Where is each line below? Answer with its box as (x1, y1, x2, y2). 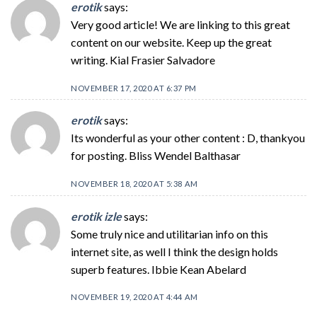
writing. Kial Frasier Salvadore (71, 52, 215, 67)
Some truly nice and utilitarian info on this (71, 226, 268, 241)
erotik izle (71, 209, 122, 223)
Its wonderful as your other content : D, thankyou (71, 131, 305, 145)
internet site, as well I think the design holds (71, 244, 278, 258)
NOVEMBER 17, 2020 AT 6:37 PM (71, 83, 197, 93)
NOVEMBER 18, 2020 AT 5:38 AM (71, 179, 198, 189)
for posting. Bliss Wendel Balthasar (71, 149, 241, 163)
